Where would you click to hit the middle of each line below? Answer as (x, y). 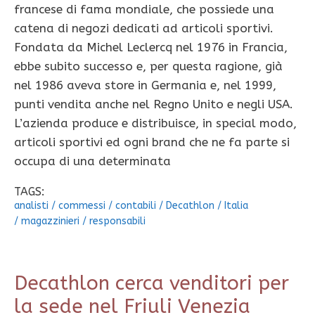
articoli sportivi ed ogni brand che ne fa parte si (152, 142)
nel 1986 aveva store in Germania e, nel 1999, (145, 85)
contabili (136, 206)
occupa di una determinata (92, 161)
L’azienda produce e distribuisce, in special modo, (155, 123)
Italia (236, 206)
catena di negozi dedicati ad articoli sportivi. (144, 28)
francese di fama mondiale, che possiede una (144, 9)
